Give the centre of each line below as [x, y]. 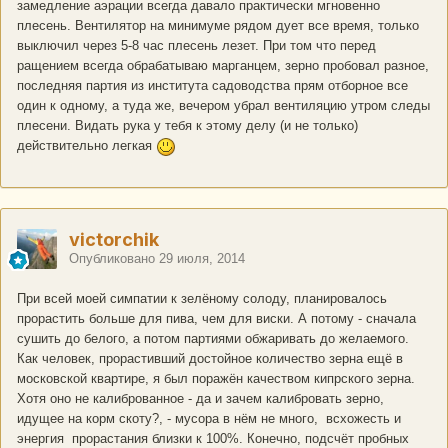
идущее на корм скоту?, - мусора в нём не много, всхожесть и [209, 419]
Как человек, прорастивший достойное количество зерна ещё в [210, 359]
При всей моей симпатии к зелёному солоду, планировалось [202, 299]
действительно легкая [86, 146]
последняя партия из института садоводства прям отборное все [212, 86]
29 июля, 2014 [202, 259]
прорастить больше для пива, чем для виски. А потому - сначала [216, 319]
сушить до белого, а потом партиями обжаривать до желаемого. [213, 339]
